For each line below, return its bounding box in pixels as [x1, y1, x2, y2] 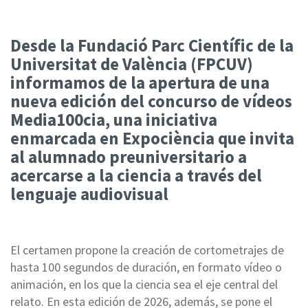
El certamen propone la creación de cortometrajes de [10, 241, 284, 258]
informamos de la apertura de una [10, 71, 269, 93]
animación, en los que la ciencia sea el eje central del [10, 276, 278, 292]
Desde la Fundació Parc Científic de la [10, 34, 294, 56]
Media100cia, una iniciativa [10, 108, 217, 131]
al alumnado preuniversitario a [10, 145, 247, 168]
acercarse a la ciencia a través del [10, 164, 262, 186]
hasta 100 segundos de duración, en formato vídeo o [10, 258, 282, 275]
